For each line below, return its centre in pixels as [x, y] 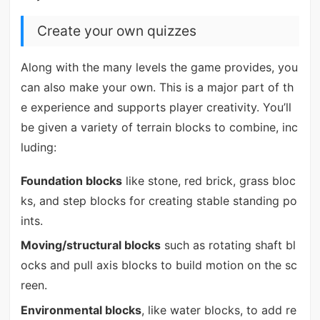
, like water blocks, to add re [219, 310]
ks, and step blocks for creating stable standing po [159, 201]
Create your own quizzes [116, 30]
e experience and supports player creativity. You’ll [156, 107]
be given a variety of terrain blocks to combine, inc [159, 127]
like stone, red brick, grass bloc [209, 181]
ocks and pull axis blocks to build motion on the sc [159, 265]
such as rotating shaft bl [228, 245]
